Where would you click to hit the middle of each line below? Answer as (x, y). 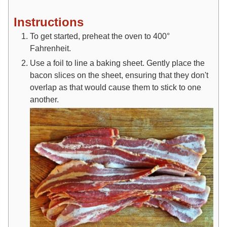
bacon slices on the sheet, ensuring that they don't (119, 75)
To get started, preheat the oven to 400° (100, 36)
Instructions (49, 22)
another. (45, 99)
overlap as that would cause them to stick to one (116, 87)
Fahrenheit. (51, 48)
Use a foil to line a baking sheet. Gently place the (117, 63)
